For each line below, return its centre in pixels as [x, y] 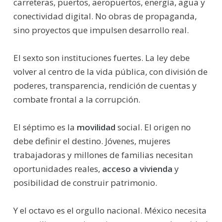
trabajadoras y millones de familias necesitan [103, 155]
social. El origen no [154, 127]
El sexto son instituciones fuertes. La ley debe [101, 57]
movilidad [97, 127]
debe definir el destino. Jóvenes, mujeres [92, 141]
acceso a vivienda [137, 168]
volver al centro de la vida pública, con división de [110, 71]
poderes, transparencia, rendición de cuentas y [105, 85]
